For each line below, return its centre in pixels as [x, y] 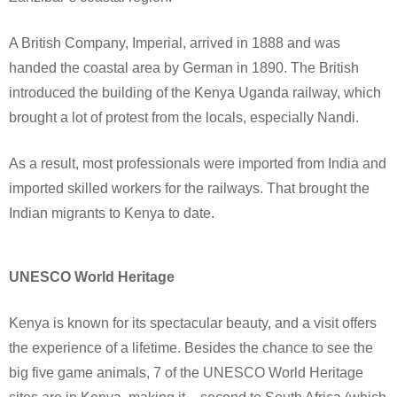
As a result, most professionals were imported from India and [198, 164]
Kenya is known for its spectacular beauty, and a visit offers [193, 323]
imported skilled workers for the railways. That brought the [189, 189]
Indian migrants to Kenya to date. [112, 214]
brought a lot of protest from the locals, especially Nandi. [184, 118]
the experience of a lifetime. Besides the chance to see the [191, 348]
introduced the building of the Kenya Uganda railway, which [195, 93]
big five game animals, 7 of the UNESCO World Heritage [186, 373]
